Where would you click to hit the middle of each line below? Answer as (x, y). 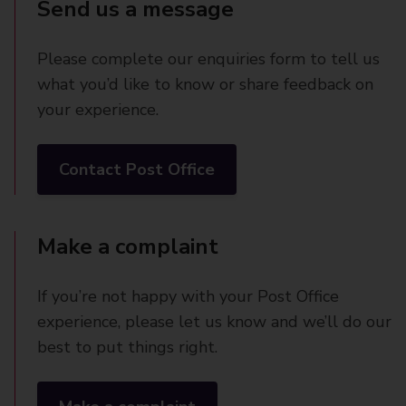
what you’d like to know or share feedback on (205, 84)
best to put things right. (127, 347)
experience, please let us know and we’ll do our (214, 322)
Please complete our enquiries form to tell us (208, 59)
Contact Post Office (137, 169)
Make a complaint (128, 246)
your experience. (98, 110)
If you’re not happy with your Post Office (188, 296)
